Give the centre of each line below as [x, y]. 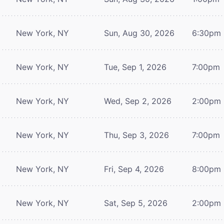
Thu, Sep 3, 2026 [136, 135]
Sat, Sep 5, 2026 [136, 203]
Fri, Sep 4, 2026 [134, 169]
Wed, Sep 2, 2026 [138, 101]
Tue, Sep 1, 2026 [135, 67]
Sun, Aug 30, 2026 [139, 33]
